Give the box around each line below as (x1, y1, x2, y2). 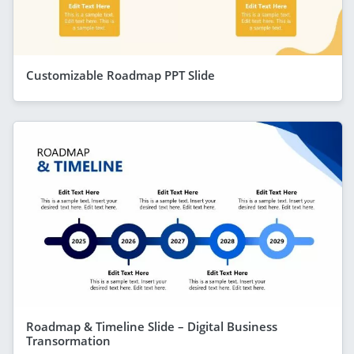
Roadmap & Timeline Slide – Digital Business (26, 318, 277, 334)
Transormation (26, 332, 111, 348)
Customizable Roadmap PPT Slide (26, 66, 215, 83)
